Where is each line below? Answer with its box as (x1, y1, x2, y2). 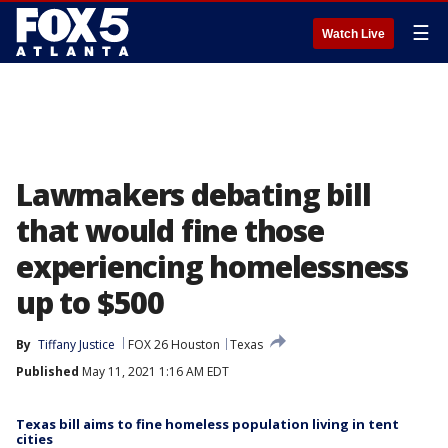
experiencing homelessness (16, 246, 408, 287)
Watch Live (322, 27, 385, 41)
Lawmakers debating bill (16, 174, 371, 215)
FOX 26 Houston (128, 336, 220, 353)
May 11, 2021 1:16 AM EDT (79, 363, 229, 380)
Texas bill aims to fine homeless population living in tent (16, 415, 399, 433)
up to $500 (16, 282, 165, 323)
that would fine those (16, 210, 324, 251)
